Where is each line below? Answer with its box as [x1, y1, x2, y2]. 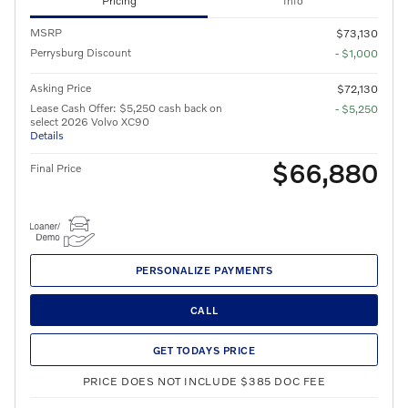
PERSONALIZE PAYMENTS [135, 264, 273, 277]
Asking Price [30, 80, 91, 95]
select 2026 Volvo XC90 [30, 114, 149, 128]
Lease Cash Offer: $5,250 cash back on [30, 100, 222, 115]
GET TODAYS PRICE [152, 343, 256, 356]
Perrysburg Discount [30, 45, 131, 59]
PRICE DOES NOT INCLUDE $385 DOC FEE [82, 374, 326, 389]
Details [30, 127, 64, 142]
